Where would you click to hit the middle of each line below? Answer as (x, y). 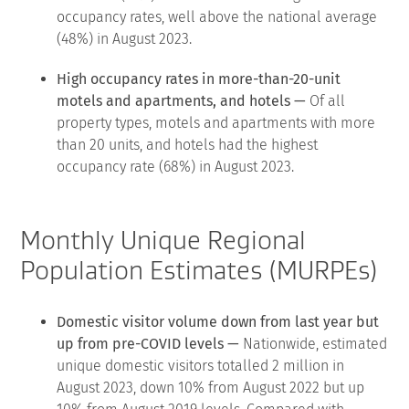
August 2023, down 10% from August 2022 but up (211, 387)
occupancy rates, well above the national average (217, 16)
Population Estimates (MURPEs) (199, 270)
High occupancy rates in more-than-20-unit (199, 79)
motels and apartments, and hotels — (182, 100)
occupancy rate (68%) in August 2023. (176, 166)
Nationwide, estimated (314, 343)
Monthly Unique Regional (163, 240)
